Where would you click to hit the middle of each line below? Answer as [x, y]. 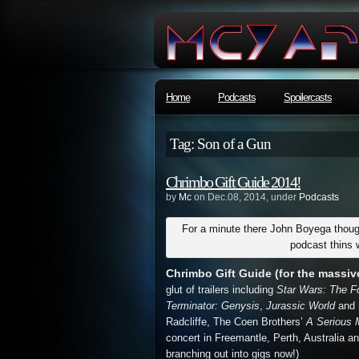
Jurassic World [301, 306]
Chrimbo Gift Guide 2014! [233, 182]
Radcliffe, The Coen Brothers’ [236, 322]
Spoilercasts [308, 97]
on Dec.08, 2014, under [245, 197]
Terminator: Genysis [213, 306]
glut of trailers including [221, 290]
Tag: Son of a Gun [220, 144]
